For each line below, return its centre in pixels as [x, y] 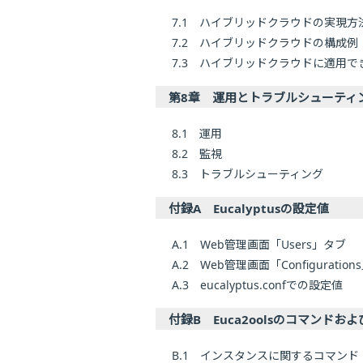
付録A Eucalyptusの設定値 [249, 209]
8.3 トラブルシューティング [248, 174]
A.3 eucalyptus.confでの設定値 [257, 285]
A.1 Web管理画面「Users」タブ [259, 245]
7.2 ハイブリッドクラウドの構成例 [265, 43]
